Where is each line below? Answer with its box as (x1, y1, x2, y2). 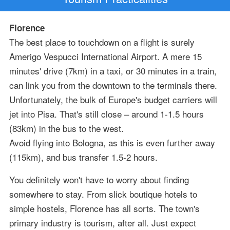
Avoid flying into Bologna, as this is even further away (9, 136, 215, 149)
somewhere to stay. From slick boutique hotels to (9, 187, 197, 201)
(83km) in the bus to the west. (9, 122, 124, 135)
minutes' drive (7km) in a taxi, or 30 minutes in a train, (9, 64, 217, 78)
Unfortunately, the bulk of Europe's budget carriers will (9, 93, 217, 106)
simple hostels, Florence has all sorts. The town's (9, 202, 200, 215)
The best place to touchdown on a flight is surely (9, 35, 195, 49)
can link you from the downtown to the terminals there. (9, 79, 217, 92)
